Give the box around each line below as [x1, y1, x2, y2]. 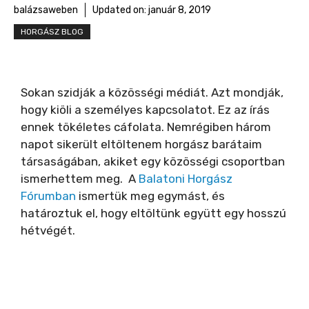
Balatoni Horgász [139, 172, 232, 186]
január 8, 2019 [148, 4, 211, 16]
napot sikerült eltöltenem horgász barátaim [21, 137, 262, 151]
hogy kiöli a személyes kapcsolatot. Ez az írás [21, 103, 270, 117]
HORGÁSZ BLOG [21, 27, 83, 37]
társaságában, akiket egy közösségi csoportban [21, 154, 285, 168]
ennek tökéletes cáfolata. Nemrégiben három [21, 120, 271, 134]
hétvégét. [21, 223, 75, 237]
